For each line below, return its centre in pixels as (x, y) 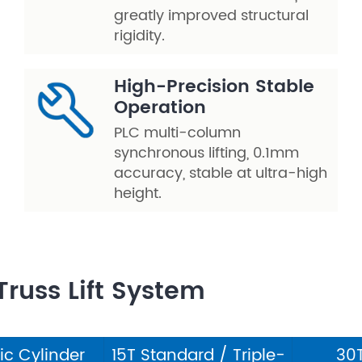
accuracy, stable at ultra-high (221, 173)
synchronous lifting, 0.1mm (206, 153)
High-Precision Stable (214, 87)
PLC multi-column (177, 133)
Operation (160, 108)
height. (138, 194)
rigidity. (139, 36)
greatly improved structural (211, 16)
